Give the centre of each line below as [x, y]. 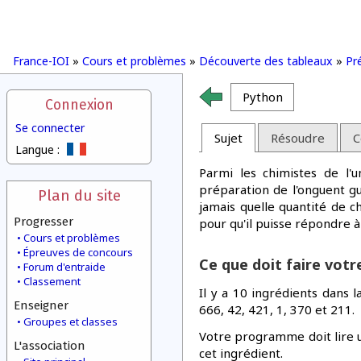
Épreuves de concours [78, 252]
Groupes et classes [71, 322]
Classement [52, 281]
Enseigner [41, 305]
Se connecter [50, 128]
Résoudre [298, 137]
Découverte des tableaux [266, 61]
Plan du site [79, 195]
